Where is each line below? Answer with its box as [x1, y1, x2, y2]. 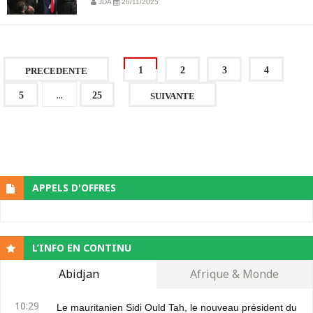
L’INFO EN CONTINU [32, 241, 131, 255]
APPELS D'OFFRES [32, 181, 116, 195]
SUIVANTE [150, 91, 195, 102]
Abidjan [58, 266, 99, 282]
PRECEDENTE [25, 66, 87, 77]
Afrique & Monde [190, 266, 279, 282]
